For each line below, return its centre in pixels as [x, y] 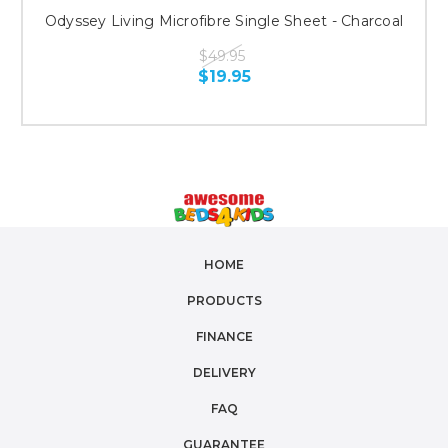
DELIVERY [224, 372]
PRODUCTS [224, 300]
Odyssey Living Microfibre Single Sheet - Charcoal [224, 20]
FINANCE [224, 336]
